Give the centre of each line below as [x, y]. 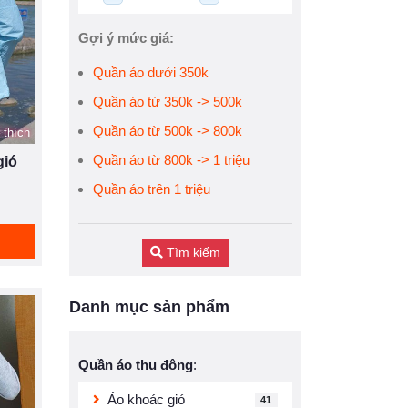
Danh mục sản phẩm [149, 307]
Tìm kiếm [192, 252]
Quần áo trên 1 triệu [152, 189]
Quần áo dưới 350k [151, 72]
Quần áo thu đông [136, 365]
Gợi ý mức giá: [126, 38]
